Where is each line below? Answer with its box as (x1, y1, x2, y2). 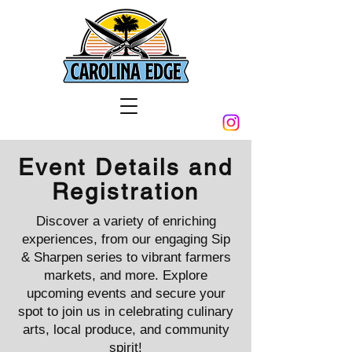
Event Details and (17, 154, 234, 181)
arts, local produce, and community (22, 322, 229, 337)
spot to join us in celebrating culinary (18, 304, 233, 319)
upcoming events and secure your (26, 286, 225, 301)
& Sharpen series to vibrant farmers (20, 250, 231, 265)
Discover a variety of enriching (35, 214, 216, 229)
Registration (51, 178, 200, 205)
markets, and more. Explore (44, 268, 207, 283)
